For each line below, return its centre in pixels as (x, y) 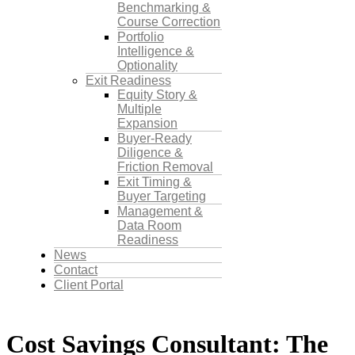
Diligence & (150, 152)
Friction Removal (165, 166)
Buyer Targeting (162, 196)
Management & (160, 211)
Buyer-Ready (155, 138)
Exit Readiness (128, 80)
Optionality (147, 65)
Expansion (147, 123)
